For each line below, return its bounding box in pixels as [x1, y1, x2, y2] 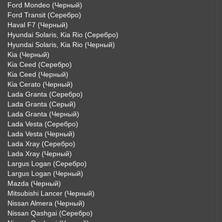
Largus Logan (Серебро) [7, 160, 87, 167]
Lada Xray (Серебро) [7, 140, 75, 148]
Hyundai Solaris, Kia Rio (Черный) [7, 41, 115, 49]
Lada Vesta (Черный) [7, 130, 75, 138]
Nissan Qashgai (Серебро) [7, 209, 93, 217]
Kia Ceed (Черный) [7, 70, 68, 78]
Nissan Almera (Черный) [7, 199, 85, 207]
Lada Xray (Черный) [7, 150, 72, 158]
